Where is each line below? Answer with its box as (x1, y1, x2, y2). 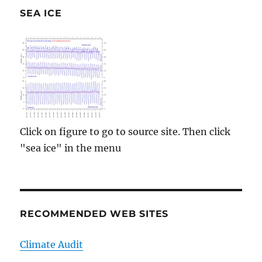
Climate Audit (20, 239, 84, 251)
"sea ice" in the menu (20, 142, 122, 154)
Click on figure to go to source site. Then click (20, 126, 231, 138)
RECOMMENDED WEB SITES (20, 208, 169, 220)
